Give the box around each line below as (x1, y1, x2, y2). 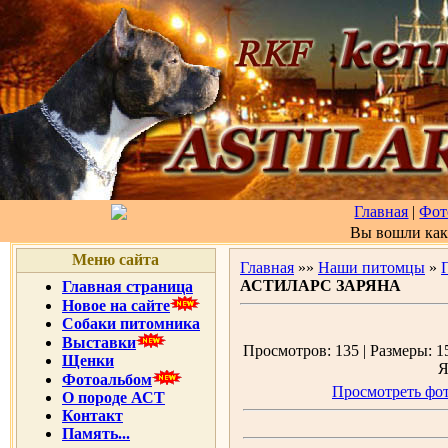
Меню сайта (72, 251, 160, 268)
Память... (62, 425, 130, 442)
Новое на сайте (62, 297, 170, 314)
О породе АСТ (62, 389, 165, 406)
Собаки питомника (62, 315, 200, 332)
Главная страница (62, 278, 193, 295)
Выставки (62, 334, 136, 351)
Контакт (62, 407, 123, 424)
